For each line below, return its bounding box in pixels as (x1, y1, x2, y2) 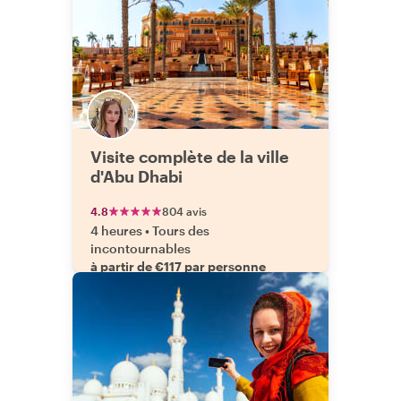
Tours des (152, 223, 209, 238)
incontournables (90, 241, 191, 256)
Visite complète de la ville (90, 147, 289, 166)
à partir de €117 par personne (90, 259, 266, 274)
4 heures (90, 223, 142, 238)
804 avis (162, 205, 207, 218)
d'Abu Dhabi (90, 166, 183, 186)
